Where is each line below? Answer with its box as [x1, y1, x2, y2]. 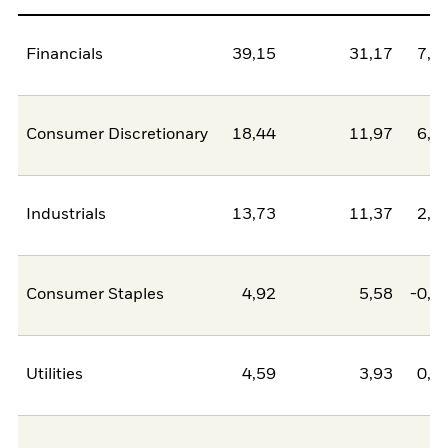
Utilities [26, 367, 84, 384]
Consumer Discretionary [26, 127, 209, 144]
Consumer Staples [26, 287, 165, 304]
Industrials [26, 207, 107, 224]
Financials [26, 47, 104, 64]
